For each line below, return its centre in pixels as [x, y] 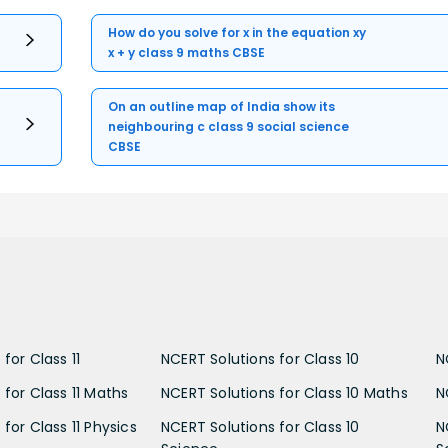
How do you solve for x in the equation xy [237, 33]
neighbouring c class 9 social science [229, 127]
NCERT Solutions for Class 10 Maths [284, 393]
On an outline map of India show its [222, 107]
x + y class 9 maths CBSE [187, 53]
